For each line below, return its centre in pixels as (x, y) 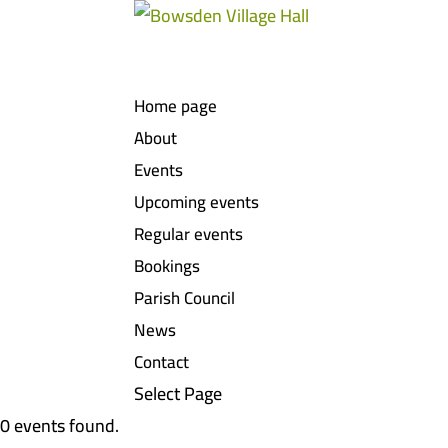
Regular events (189, 234)
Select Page (178, 393)
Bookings (167, 266)
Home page (176, 106)
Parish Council (185, 298)
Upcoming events (197, 202)
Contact (162, 362)
